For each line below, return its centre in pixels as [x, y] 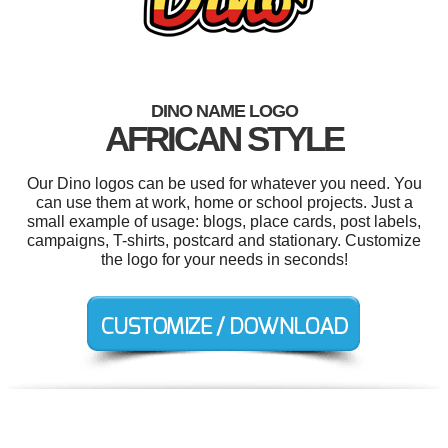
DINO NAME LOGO [224, 111]
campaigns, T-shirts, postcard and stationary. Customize [224, 241]
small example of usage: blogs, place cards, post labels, [224, 222]
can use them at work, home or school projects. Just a [224, 203]
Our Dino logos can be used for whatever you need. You [224, 184]
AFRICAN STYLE [224, 139]
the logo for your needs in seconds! [224, 260]
